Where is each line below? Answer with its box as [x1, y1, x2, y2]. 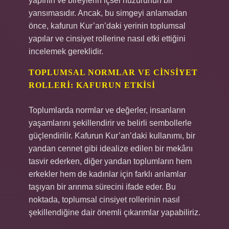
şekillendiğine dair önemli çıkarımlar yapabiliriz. [29, 208, 200, 217]
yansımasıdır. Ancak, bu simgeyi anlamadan [29, 9, 187, 17]
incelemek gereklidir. [29, 47, 103, 56]
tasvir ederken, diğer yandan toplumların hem [29, 157, 192, 166]
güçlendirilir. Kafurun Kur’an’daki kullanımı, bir [29, 131, 195, 140]
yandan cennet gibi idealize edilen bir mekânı [29, 144, 193, 153]
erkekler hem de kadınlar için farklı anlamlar [29, 170, 186, 178]
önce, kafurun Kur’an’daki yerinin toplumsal [29, 21, 186, 30]
